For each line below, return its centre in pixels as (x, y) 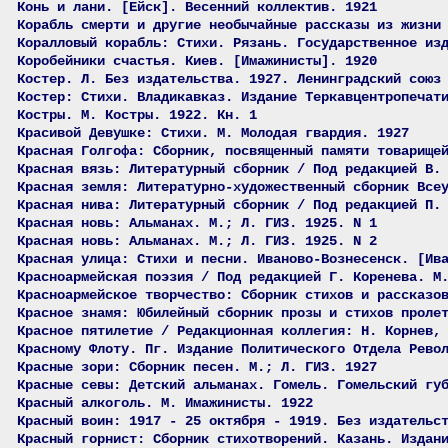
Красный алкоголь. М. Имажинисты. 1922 (165, 403)
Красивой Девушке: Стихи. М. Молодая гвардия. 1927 (213, 133)
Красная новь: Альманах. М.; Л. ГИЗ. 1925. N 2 (197, 241)
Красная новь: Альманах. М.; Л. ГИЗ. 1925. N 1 (197, 223)
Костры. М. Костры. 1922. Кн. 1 (137, 115)
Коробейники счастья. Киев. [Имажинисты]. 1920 (197, 61)
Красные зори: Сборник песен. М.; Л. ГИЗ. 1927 (197, 367)
